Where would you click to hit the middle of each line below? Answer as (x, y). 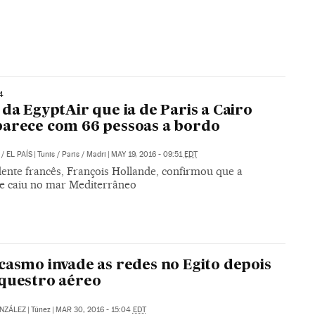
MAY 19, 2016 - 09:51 (147, 154)
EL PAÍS (19, 154)
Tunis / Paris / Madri (71, 154)
